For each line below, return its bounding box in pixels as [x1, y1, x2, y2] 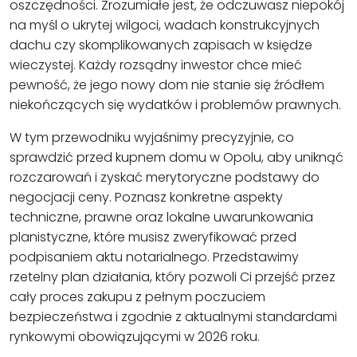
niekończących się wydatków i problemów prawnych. [10, 96, 341, 115]
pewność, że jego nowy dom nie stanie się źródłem [10, 76, 324, 95]
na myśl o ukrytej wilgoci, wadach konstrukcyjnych [10, 16, 320, 35]
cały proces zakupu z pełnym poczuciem [10, 288, 265, 307]
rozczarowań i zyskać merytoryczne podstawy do [10, 168, 320, 187]
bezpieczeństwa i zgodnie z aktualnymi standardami [10, 308, 337, 327]
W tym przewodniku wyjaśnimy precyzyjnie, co [10, 128, 294, 147]
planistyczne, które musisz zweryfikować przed [10, 228, 296, 247]
